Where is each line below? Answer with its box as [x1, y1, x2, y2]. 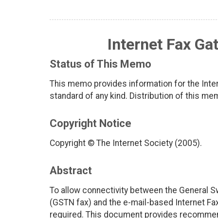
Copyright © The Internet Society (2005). [50, 138, 202, 148]
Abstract [50, 164, 92, 177]
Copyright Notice [50, 117, 131, 130]
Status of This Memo [50, 58, 151, 71]
